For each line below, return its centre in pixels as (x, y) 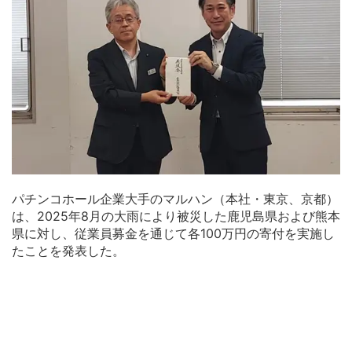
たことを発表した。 (68, 251)
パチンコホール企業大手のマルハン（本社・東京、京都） (175, 199)
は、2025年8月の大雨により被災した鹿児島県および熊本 (176, 216)
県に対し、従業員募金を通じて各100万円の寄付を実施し (173, 234)
